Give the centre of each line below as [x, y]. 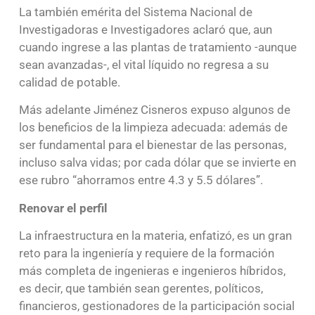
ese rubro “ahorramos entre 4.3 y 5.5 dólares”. [141, 180]
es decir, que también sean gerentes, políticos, [141, 288]
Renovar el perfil [63, 208]
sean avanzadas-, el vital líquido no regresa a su [143, 64]
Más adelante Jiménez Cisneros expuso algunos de [154, 110]
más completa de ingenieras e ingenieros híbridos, [152, 271]
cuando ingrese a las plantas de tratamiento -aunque [157, 47]
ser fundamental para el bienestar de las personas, [152, 145]
